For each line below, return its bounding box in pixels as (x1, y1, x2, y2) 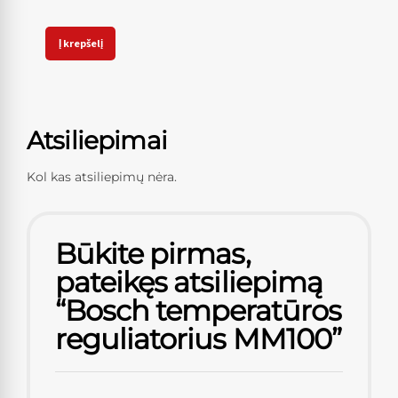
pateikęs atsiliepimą (55, 265, 322, 300)
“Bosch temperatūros (55, 293, 341, 329)
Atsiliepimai (27, 124, 167, 155)
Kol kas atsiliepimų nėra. (27, 169, 177, 186)
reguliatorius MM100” (55, 322, 341, 357)
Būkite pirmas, (55, 236, 251, 272)
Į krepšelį (58, 35, 103, 51)
